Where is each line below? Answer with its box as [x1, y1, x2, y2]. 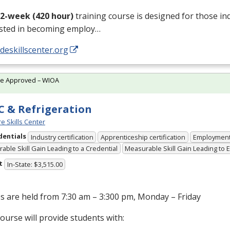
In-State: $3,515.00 [7, 160, 63, 169]
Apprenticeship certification [101, 132, 186, 142]
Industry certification [30, 132, 93, 142]
